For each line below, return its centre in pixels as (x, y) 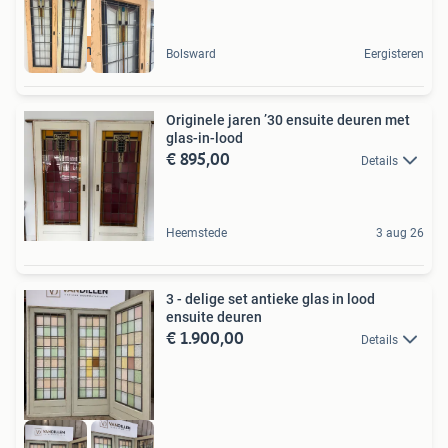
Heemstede (196, 232)
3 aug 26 (400, 232)
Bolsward (191, 53)
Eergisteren (394, 53)
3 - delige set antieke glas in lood (270, 298)
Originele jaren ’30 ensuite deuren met (288, 119)
